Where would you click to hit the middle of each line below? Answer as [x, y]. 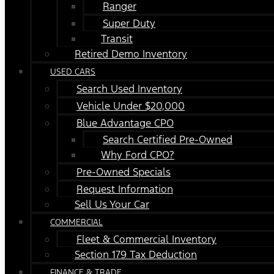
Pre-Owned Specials [124, 172]
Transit [117, 38]
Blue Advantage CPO [125, 123]
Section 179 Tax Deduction [136, 254]
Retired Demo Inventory [131, 54]
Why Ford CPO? [138, 154]
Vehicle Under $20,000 [131, 106]
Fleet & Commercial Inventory [146, 239]
